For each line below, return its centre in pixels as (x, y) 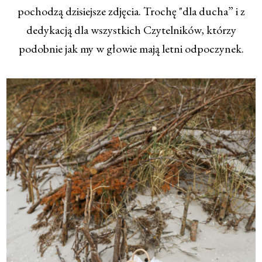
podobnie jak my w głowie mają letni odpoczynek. (131, 49)
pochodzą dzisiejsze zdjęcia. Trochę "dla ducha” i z (131, 11)
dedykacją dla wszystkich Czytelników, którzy (131, 30)
